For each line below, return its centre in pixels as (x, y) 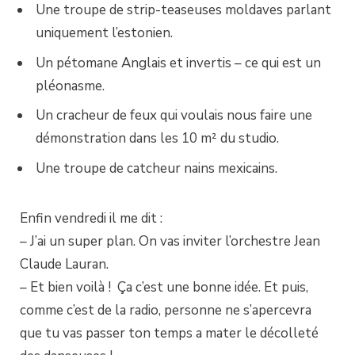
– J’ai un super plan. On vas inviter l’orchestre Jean (170, 241)
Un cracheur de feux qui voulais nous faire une (174, 115)
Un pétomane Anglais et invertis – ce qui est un (178, 63)
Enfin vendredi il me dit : (91, 218)
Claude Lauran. (64, 264)
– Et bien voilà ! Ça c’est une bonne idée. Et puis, (164, 287)
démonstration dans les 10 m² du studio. (157, 138)
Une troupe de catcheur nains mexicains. (157, 168)
